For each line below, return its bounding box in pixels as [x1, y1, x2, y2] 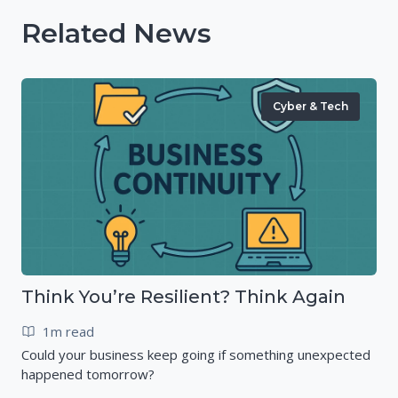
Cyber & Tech [272, 99, 348, 113]
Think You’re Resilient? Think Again [21, 285, 346, 307]
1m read [43, 322, 94, 340]
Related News [21, 16, 211, 50]
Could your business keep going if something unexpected [21, 345, 370, 363]
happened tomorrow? [21, 364, 155, 383]
